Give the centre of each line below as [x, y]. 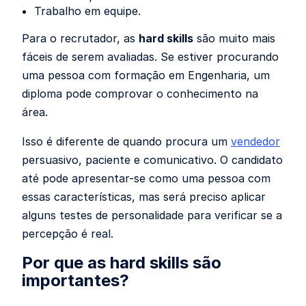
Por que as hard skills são [122, 263]
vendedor [255, 141]
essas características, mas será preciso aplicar [144, 197]
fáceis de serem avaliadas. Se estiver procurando [150, 57]
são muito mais [234, 38]
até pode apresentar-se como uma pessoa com [146, 178]
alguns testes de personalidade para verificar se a [152, 215]
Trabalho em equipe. [87, 11]
